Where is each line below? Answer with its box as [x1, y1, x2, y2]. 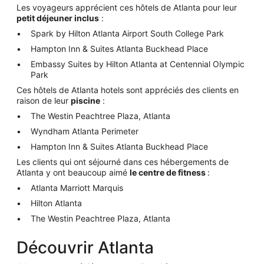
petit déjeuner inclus [16, 13, 99, 23]
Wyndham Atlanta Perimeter [31, 126, 138, 136]
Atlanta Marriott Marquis [31, 183, 123, 193]
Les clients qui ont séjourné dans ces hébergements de [16, 157, 229, 167]
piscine [71, 95, 100, 105]
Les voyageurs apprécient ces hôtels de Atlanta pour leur [16, 2, 237, 12]
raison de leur [16, 95, 71, 105]
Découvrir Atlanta [16, 237, 154, 258]
